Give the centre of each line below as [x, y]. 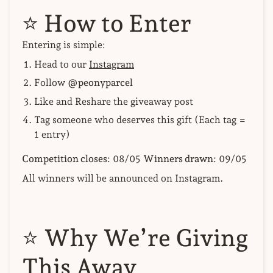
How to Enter [118, 23]
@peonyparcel [100, 83]
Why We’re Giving [146, 238]
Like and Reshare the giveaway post [114, 101]
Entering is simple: [64, 44]
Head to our [62, 64]
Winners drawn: [180, 158]
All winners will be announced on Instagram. [122, 178]
